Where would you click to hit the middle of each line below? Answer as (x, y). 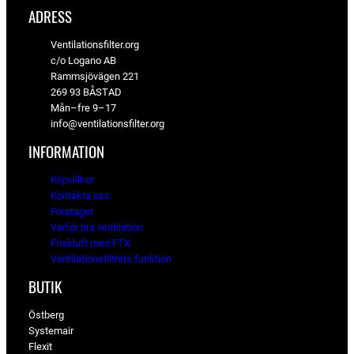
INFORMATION (66, 152)
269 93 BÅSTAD (86, 92)
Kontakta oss (80, 196)
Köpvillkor (72, 180)
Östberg (46, 314)
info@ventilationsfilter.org (107, 124)
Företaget (72, 212)
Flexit (40, 346)
